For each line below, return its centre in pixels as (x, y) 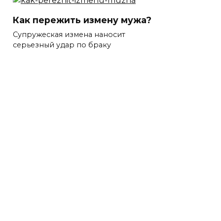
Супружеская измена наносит (69, 34)
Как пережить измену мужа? (82, 20)
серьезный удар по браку (62, 45)
